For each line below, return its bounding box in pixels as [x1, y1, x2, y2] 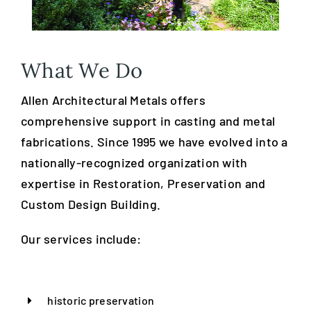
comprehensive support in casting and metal [21, 113, 276, 129]
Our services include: [21, 231, 142, 247]
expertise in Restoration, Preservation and [21, 176, 266, 192]
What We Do [21, 58, 143, 84]
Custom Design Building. [21, 196, 161, 212]
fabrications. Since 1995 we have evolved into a [21, 134, 288, 150]
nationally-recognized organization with [21, 155, 248, 171]
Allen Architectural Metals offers [21, 92, 205, 108]
